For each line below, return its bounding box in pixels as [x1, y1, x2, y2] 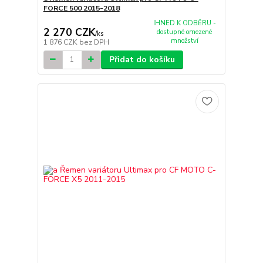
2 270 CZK [43, 25, 95, 39]
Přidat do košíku [109, 53, 175, 65]
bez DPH [79, 37, 109, 47]
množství [170, 36, 198, 45]
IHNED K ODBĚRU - [153, 18, 216, 28]
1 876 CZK [43, 37, 79, 47]
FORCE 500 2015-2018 [43, 4, 120, 14]
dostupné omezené [157, 27, 213, 36]
